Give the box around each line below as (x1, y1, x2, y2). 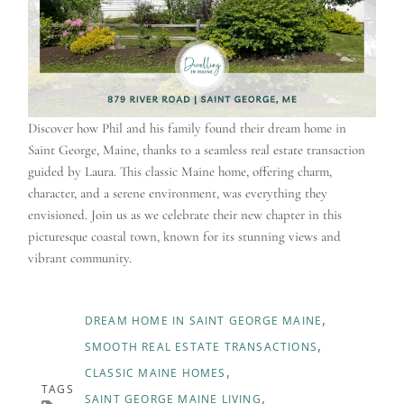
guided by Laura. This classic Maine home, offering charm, (28, 163, 332, 179)
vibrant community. (28, 250, 132, 266)
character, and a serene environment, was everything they (28, 185, 327, 201)
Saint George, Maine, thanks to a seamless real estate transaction (28, 142, 365, 158)
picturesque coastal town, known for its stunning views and (28, 228, 341, 244)
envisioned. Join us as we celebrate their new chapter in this (28, 207, 342, 223)
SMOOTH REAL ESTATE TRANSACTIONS (84, 339, 318, 354)
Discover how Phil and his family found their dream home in (28, 120, 346, 136)
